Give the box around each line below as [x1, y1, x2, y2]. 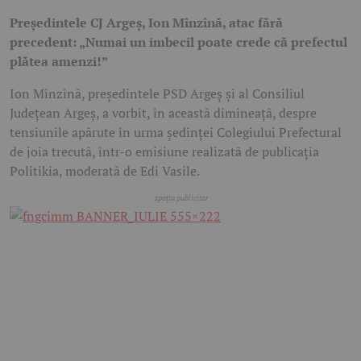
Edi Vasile [140, 162, 197, 180]
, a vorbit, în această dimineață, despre [96, 104, 317, 122]
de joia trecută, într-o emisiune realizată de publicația [10, 143, 319, 160]
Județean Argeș [10, 104, 96, 122]
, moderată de [59, 162, 140, 180]
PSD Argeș [163, 85, 222, 102]
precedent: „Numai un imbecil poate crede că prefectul [10, 33, 347, 51]
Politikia [10, 162, 59, 180]
